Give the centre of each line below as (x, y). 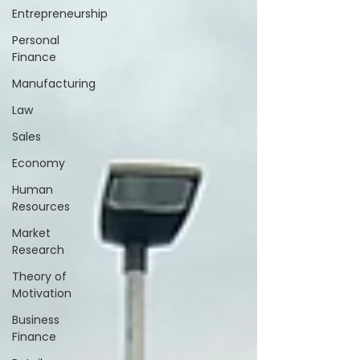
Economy (39, 163)
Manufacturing (54, 83)
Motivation (42, 293)
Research (38, 250)
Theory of (39, 276)
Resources (41, 206)
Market (31, 233)
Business (36, 319)
